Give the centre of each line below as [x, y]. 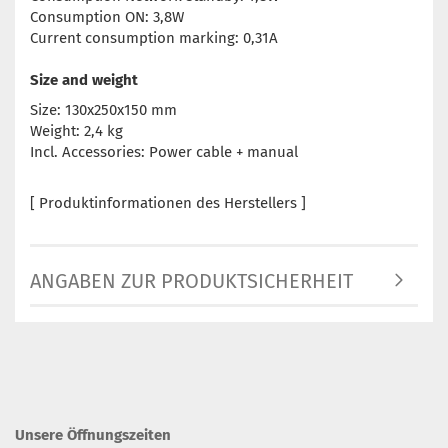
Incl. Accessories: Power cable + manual [164, 152]
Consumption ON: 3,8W [107, 17]
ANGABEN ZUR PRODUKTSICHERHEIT [191, 281]
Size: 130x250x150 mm [103, 110]
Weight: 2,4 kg [76, 131]
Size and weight [84, 80]
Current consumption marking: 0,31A [154, 38]
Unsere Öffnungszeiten [93, 435]
